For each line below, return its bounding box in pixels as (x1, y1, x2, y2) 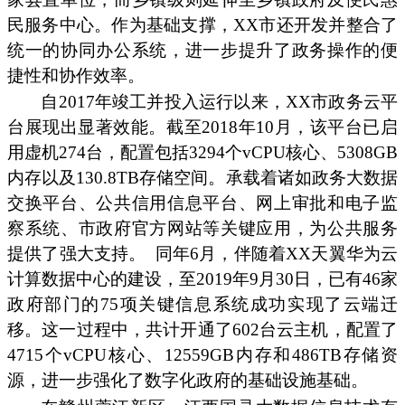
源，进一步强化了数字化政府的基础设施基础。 (7, 371, 368, 391)
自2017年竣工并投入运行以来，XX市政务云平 (41, 92, 398, 112)
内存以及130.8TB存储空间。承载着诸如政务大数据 (7, 168, 398, 188)
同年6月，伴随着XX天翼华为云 (155, 244, 399, 264)
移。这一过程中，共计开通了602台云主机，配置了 (7, 320, 398, 340)
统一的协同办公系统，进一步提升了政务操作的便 (7, 40, 398, 60)
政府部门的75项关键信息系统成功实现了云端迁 (7, 295, 398, 315)
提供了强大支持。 (7, 244, 146, 264)
